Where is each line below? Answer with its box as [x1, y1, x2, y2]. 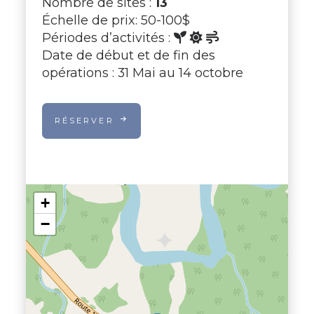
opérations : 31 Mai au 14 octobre [41, 64, 243, 80]
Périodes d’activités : [41, 29, 174, 45]
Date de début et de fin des [41, 47, 215, 62]
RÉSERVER [54, 116, 114, 126]
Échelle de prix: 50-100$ [41, 12, 190, 27]
